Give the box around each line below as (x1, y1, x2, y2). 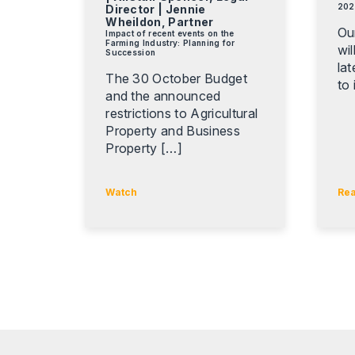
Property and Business (105, 122, 240, 139)
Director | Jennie (105, 2, 206, 16)
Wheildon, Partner (105, 14, 214, 29)
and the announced (105, 87, 221, 104)
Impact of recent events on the (105, 28, 235, 38)
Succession (105, 47, 156, 57)
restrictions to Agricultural (105, 105, 258, 121)
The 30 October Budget (105, 70, 247, 86)
